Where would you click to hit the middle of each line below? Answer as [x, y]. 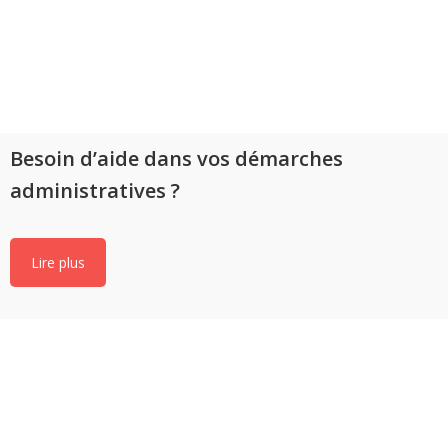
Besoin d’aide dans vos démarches [176, 159]
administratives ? [95, 191]
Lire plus [58, 263]
